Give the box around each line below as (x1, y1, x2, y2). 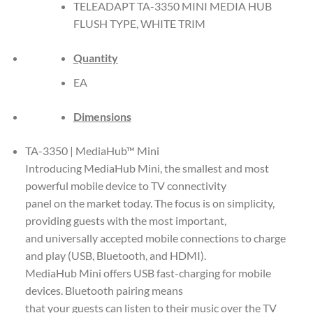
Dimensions (73, 109, 131, 123)
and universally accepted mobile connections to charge (24, 231, 286, 245)
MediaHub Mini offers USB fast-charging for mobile (24, 265, 271, 279)
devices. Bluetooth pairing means (24, 283, 183, 297)
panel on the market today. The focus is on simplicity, (24, 196, 275, 210)
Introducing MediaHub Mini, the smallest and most (24, 161, 269, 175)
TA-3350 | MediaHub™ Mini (24, 143, 159, 157)
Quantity (73, 51, 118, 65)
